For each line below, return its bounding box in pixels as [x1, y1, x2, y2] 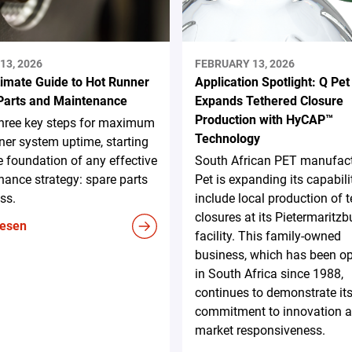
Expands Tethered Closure [194, 93, 343, 108]
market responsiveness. [194, 322, 325, 338]
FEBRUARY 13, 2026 [194, 57, 295, 70]
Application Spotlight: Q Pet [194, 74, 350, 90]
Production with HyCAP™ [194, 112, 333, 127]
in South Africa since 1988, [194, 266, 343, 281]
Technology [194, 130, 260, 146]
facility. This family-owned [194, 228, 341, 244]
